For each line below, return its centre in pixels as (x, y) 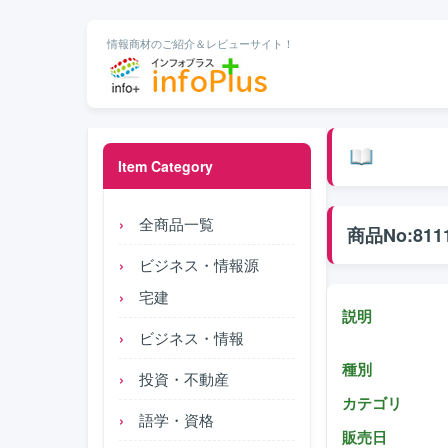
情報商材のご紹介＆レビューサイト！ (200, 43)
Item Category (165, 166)
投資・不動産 (184, 378)
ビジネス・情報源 (199, 264)
